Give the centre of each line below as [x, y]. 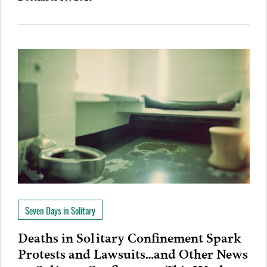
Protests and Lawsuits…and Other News [133, 252]
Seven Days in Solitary [60, 210]
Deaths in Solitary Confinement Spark [129, 236]
